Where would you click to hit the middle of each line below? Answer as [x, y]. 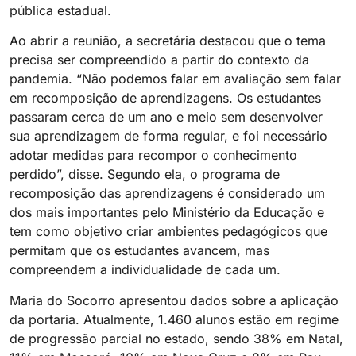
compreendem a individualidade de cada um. [145, 270]
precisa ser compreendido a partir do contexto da [159, 60]
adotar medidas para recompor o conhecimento [153, 155]
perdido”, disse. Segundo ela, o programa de [145, 174]
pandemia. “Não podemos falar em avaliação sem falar [175, 79]
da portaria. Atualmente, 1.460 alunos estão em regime [174, 319]
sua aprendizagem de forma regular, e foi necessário [168, 136]
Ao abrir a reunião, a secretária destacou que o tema [168, 41]
